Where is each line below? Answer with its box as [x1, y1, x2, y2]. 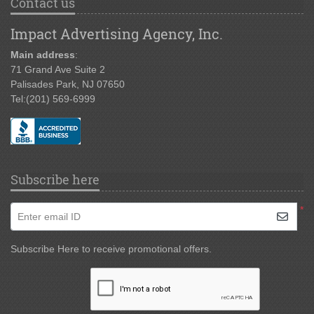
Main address [11, 49, 75, 61]
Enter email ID [17, 210, 81, 222]
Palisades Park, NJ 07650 [11, 78, 125, 90]
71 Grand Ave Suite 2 [11, 64, 105, 76]
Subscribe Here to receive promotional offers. [11, 243, 212, 255]
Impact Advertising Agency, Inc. [11, 25, 223, 43]
